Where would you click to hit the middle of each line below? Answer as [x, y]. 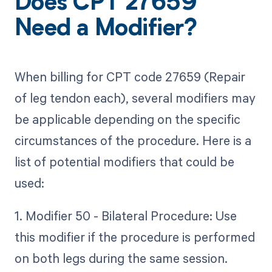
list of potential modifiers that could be [124, 161]
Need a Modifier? [106, 30]
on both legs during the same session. [121, 258]
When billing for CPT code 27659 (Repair [130, 76]
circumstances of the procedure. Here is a [133, 140]
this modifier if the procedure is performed [134, 236]
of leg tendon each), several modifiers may [135, 97]
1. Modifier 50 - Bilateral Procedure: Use [125, 215]
